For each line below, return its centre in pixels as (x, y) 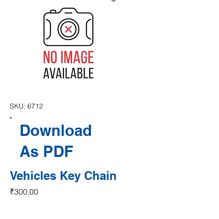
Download (56, 130)
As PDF (47, 151)
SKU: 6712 (26, 106)
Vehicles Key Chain (63, 175)
